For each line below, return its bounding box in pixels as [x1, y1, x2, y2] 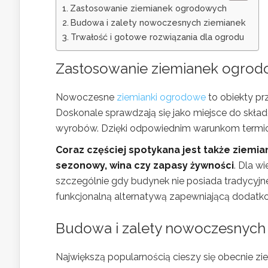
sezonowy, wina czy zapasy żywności [56, 160, 234, 172]
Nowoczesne [56, 92, 117, 103]
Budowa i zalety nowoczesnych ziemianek [70, 17, 246, 28]
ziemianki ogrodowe [117, 92, 206, 103]
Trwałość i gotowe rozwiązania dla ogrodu [70, 32, 244, 42]
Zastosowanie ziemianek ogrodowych [69, 3, 227, 14]
